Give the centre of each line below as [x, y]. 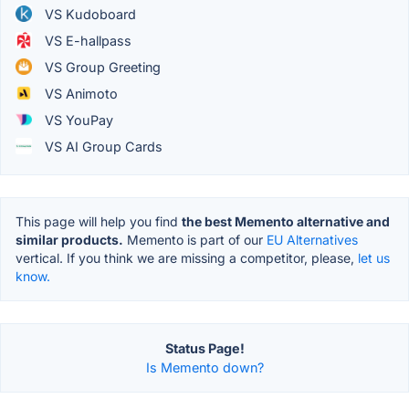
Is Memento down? [204, 367]
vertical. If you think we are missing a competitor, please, [187, 257]
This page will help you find [99, 221]
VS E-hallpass [86, 40]
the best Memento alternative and [286, 221]
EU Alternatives [312, 239]
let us [374, 257]
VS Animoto [79, 93]
